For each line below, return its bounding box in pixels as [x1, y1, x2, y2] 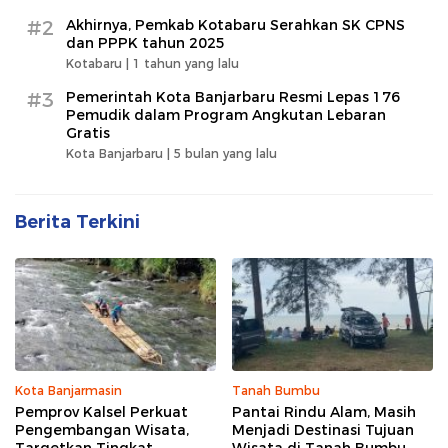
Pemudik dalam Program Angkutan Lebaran [66, 106, 386, 125]
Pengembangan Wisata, [15, 421, 189, 440]
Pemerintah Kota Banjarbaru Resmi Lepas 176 [66, 88, 400, 107]
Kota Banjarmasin [15, 383, 122, 399]
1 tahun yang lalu [133, 56, 239, 72]
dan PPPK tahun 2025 [66, 34, 225, 53]
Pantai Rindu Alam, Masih [232, 403, 416, 422]
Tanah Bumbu [232, 383, 320, 399]
